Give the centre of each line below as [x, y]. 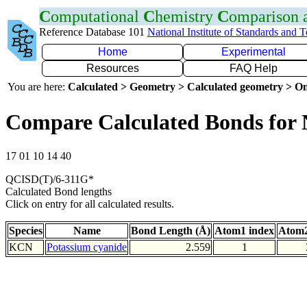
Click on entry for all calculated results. [90, 204]
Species [26, 230]
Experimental [254, 52]
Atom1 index [244, 230]
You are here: [38, 87]
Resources [112, 68]
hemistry [186, 16]
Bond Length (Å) [171, 230]
